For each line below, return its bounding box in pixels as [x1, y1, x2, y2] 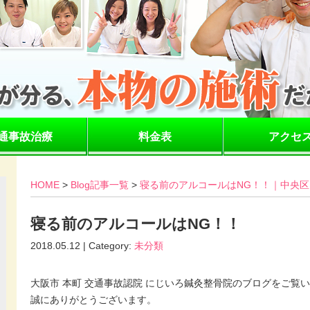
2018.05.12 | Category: [30, 240, 134, 251]
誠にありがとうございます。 [30, 294, 156, 305]
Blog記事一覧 [71, 179, 129, 190]
